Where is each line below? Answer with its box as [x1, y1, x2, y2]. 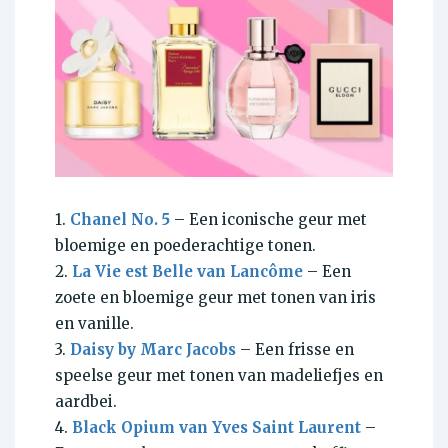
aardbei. [55, 391, 117, 411]
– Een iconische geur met [170, 209, 367, 229]
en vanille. [55, 313, 134, 333]
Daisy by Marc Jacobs [70, 339, 236, 359]
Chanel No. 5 [70, 209, 170, 229]
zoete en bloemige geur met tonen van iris [55, 287, 376, 307]
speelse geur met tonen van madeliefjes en [55, 365, 383, 385]
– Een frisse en [236, 339, 354, 359]
